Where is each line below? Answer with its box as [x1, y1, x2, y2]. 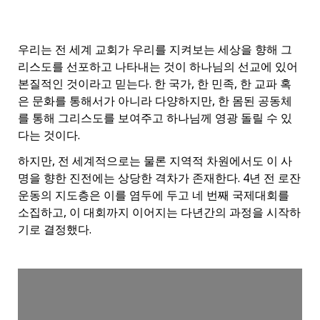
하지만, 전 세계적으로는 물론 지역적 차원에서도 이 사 [18, 153, 292, 169]
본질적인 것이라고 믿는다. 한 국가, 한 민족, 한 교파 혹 [18, 76, 291, 92]
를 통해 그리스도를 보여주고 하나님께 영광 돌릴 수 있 [18, 110, 292, 126]
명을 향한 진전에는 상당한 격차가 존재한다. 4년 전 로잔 [18, 170, 301, 186]
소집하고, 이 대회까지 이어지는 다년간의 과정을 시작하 [18, 204, 301, 221]
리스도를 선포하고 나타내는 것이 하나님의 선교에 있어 [18, 59, 298, 75]
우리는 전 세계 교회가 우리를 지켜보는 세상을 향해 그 [18, 41, 292, 58]
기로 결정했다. [18, 221, 91, 238]
